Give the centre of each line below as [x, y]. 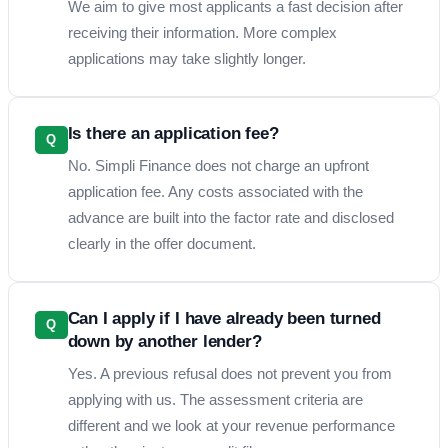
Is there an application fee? [173, 133]
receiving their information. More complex [202, 32]
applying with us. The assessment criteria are [215, 399]
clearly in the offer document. [161, 243]
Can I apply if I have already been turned [224, 318]
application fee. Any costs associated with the [215, 191]
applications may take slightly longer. [186, 58]
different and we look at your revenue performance [231, 425]
